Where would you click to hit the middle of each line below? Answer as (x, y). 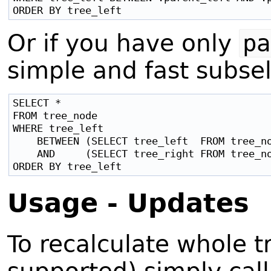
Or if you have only (123, 44)
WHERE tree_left (58, 129)
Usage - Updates (128, 204)
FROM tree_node (55, 116)
